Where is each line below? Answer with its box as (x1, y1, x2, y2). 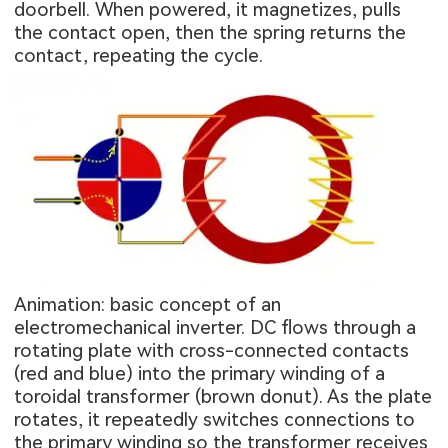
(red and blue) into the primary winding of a (14, 361, 386, 385)
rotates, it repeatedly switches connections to (14, 407, 416, 431)
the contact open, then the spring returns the (14, 21, 407, 45)
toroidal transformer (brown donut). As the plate (14, 384, 433, 408)
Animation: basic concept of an (14, 292, 282, 316)
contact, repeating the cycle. (14, 44, 264, 68)
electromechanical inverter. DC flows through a (14, 315, 417, 339)
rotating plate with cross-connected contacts (14, 338, 410, 362)
